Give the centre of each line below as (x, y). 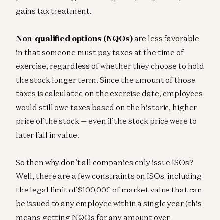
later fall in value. (47, 134)
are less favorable (166, 38)
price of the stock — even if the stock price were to (106, 121)
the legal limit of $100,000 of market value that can (109, 189)
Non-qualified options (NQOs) (74, 38)
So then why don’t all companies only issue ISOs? (104, 162)
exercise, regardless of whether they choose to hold (110, 66)
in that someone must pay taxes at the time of (100, 52)
